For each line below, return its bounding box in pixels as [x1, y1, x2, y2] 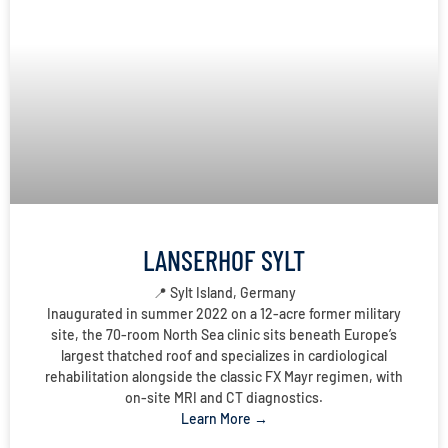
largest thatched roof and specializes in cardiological [61, 347, 387, 365]
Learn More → [180, 410, 268, 428]
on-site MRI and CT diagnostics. [125, 389, 323, 407]
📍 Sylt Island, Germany [152, 284, 296, 302]
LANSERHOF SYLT [143, 243, 305, 278]
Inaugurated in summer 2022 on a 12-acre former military [47, 305, 401, 323]
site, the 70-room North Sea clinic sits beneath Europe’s [51, 326, 397, 344]
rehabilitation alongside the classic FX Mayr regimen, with [45, 368, 403, 386]
